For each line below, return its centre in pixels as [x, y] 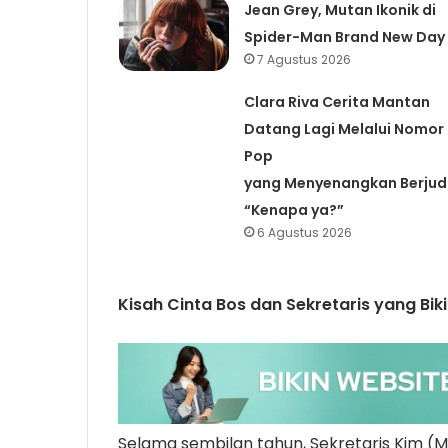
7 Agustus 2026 [303, 59]
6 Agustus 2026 [304, 232]
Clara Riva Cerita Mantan [336, 101]
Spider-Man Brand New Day [344, 36]
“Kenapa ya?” [293, 209]
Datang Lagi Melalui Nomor [343, 128]
